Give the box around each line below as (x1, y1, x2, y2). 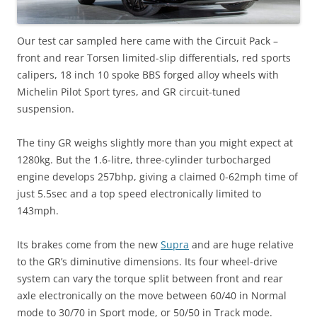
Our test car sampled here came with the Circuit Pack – (17, 33, 278, 47)
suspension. (17, 101, 74, 115)
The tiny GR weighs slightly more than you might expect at (17, 135, 293, 149)
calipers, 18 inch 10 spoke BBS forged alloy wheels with (17, 67, 279, 81)
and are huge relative (189, 237, 294, 251)
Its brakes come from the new (17, 237, 161, 251)
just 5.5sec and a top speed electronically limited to (17, 186, 261, 200)
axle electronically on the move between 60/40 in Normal (17, 288, 287, 302)
